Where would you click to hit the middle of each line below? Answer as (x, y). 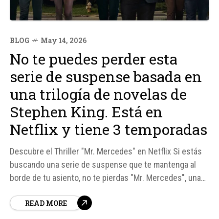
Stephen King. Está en (86, 111)
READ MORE (46, 203)
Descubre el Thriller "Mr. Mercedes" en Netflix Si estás (106, 151)
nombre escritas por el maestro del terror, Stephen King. (109, 204)
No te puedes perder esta (94, 59)
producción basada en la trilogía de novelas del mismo (105, 191)
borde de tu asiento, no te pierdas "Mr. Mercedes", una (105, 177)
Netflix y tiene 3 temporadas (109, 129)
